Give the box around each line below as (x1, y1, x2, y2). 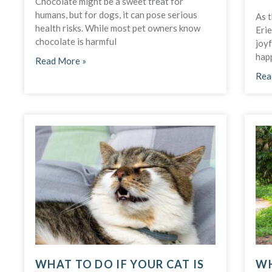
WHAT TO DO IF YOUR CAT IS (35, 257, 205, 271)
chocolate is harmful (35, 35, 117, 47)
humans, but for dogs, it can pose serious (35, 8, 197, 20)
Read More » (35, 55, 86, 66)
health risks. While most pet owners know (35, 22, 200, 33)
